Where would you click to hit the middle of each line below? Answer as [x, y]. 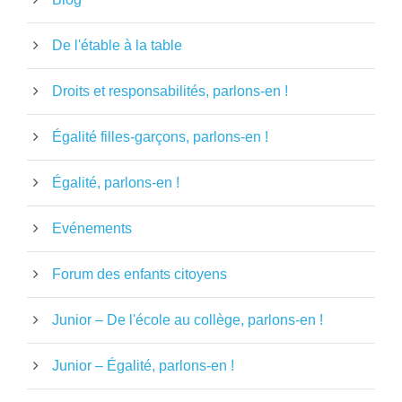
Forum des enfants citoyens [140, 274]
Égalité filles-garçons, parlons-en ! [160, 136]
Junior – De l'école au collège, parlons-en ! [188, 319]
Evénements [92, 228]
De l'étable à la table [117, 45]
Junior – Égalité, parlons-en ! [143, 365]
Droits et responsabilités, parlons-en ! [170, 91]
